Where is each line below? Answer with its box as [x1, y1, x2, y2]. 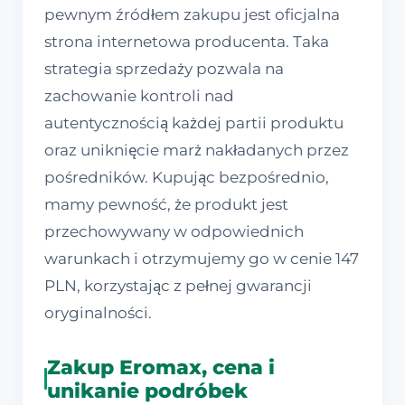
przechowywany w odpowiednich [44, 222, 304, 241]
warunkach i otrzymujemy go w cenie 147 [44, 250, 359, 268]
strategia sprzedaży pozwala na [44, 60, 284, 79]
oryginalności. [44, 304, 152, 323]
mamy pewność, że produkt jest [44, 195, 288, 214]
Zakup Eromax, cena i [46, 354, 275, 381]
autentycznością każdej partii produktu [44, 114, 344, 133]
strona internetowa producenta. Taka [44, 33, 329, 52]
